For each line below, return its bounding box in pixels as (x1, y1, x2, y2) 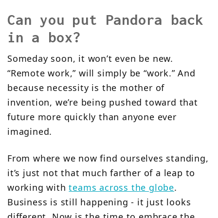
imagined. (7, 126, 53, 138)
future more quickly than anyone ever (7, 111, 177, 123)
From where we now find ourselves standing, (7, 152, 209, 164)
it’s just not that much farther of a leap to (7, 167, 196, 179)
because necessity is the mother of (7, 82, 165, 94)
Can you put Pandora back (7, 12, 204, 28)
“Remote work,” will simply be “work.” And (7, 67, 196, 79)
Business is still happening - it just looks (7, 196, 191, 208)
